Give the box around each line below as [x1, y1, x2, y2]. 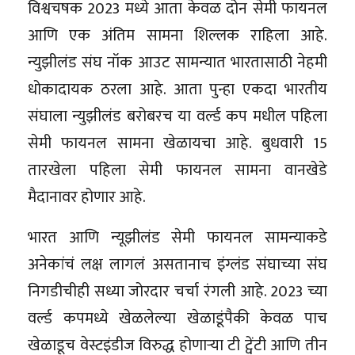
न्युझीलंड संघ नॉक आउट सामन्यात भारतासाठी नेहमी [28, 48, 327, 76]
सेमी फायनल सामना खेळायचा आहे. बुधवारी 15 [28, 129, 327, 157]
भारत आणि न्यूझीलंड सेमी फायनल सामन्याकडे [28, 223, 327, 251]
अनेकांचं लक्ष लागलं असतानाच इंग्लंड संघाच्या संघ [28, 250, 327, 278]
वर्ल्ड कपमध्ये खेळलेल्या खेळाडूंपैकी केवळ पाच [28, 304, 327, 332]
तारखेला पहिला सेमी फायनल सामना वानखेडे [28, 156, 327, 184]
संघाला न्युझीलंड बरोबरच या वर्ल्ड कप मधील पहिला [28, 102, 327, 130]
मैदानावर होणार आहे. [28, 183, 146, 211]
